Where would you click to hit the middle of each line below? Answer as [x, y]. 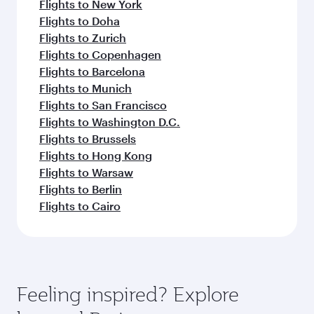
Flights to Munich [86, 88]
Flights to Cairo [80, 206]
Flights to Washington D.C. [110, 122]
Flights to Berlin [81, 189]
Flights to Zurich [83, 37]
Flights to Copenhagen [100, 54]
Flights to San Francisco [103, 105]
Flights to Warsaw [86, 172]
